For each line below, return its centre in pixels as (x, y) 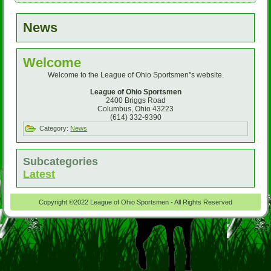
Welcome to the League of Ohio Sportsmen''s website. (135, 75)
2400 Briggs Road (135, 100)
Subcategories (61, 162)
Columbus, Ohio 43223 (135, 109)
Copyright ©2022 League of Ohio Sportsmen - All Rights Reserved (135, 202)
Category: (55, 128)
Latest (39, 174)
